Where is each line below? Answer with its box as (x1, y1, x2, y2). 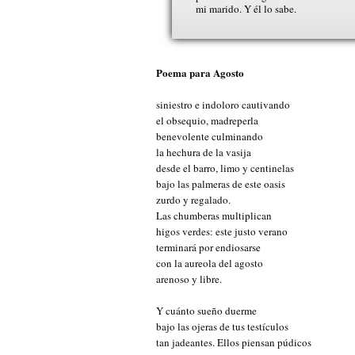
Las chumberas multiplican (156, 208, 272, 223)
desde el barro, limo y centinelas (156, 161, 294, 176)
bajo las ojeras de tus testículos (156, 319, 288, 334)
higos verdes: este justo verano (156, 224, 288, 239)
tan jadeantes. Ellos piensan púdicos (156, 335, 311, 350)
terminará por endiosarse (156, 240, 261, 255)
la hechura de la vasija (156, 145, 251, 160)
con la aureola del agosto (156, 256, 263, 271)
